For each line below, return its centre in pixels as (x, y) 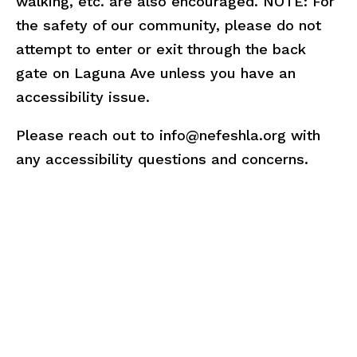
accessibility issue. (83, 97)
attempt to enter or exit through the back (161, 49)
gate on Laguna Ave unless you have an (156, 73)
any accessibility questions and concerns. (162, 159)
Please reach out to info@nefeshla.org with (168, 135)
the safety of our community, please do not (169, 25)
